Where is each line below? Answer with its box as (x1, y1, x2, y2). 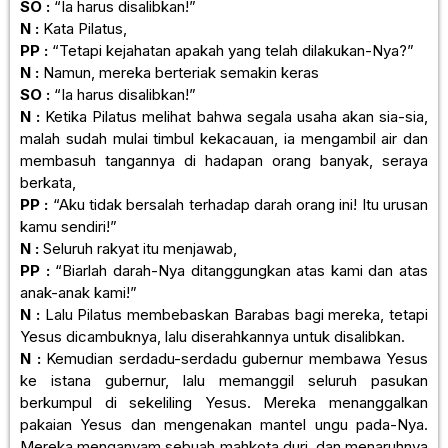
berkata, (20, 172, 76, 192)
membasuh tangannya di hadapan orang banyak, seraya (20, 150, 428, 170)
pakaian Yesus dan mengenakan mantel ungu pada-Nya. (20, 414, 428, 434)
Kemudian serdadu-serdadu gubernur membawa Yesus (40, 348, 428, 368)
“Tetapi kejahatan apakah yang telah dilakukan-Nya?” (48, 40, 414, 60)
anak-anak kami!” (20, 282, 137, 302)
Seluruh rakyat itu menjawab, (39, 238, 237, 258)
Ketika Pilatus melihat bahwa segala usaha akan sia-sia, (40, 106, 429, 126)
